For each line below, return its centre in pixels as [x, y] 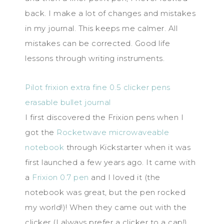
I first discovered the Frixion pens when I [104, 117]
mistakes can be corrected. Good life [97, 43]
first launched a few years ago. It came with [110, 162]
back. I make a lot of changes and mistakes [110, 13]
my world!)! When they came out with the [106, 207]
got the [41, 132]
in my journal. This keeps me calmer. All [101, 28]
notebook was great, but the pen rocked [105, 192]
